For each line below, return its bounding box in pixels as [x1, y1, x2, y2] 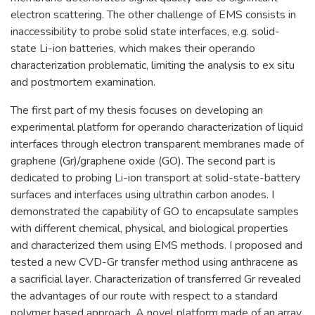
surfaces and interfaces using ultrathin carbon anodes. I [11, 186, 274, 202]
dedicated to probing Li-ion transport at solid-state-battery [11, 169, 300, 186]
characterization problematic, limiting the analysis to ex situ [11, 57, 295, 73]
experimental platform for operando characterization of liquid [11, 119, 303, 135]
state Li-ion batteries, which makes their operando [11, 40, 255, 56]
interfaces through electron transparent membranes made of [11, 136, 304, 152]
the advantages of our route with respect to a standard [11, 288, 278, 304]
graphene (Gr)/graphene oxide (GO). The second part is [11, 153, 276, 169]
